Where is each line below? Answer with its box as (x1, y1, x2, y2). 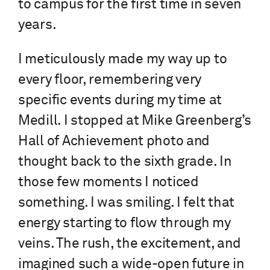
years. (18, 18, 57, 33)
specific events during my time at (18, 93, 222, 108)
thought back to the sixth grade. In (18, 155, 231, 169)
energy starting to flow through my (18, 216, 231, 231)
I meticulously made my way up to (18, 52, 227, 67)
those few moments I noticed (18, 175, 199, 190)
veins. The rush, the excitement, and (18, 237, 241, 251)
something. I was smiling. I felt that (18, 196, 235, 210)
